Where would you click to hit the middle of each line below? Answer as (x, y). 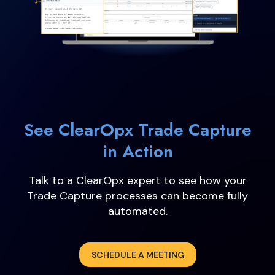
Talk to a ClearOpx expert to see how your (137, 180)
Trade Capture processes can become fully (137, 196)
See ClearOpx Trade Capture (137, 130)
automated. (137, 211)
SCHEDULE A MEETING (137, 254)
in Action (137, 151)
